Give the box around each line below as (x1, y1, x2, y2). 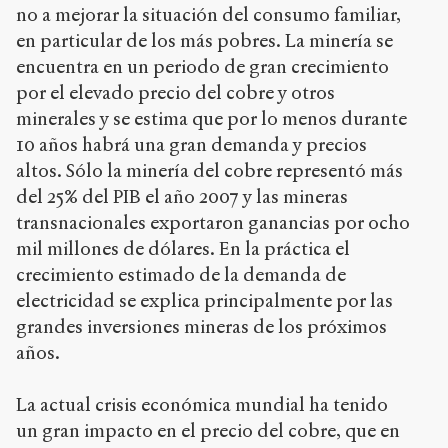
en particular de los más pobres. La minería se (16, 28, 393, 52)
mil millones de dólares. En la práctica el (16, 236, 350, 260)
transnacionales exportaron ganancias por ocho (16, 210, 410, 234)
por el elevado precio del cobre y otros (16, 80, 335, 104)
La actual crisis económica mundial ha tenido (16, 392, 388, 416)
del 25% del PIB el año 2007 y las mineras (16, 184, 348, 208)
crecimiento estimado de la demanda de (16, 262, 346, 286)
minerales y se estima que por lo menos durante (16, 106, 407, 130)
